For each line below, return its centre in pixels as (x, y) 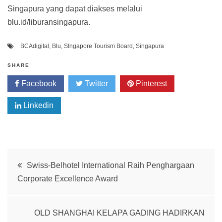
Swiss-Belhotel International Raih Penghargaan (111, 166)
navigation (47, 189)
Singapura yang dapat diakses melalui (75, 9)
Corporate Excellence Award (68, 179)
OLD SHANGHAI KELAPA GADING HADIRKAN (119, 213)
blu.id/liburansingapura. (49, 22)
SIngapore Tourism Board (98, 46)
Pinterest (150, 84)
